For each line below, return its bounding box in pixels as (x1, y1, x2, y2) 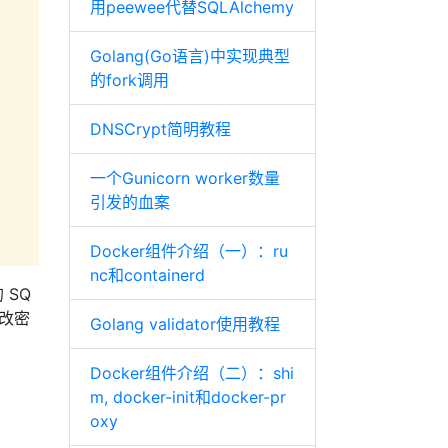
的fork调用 (89, 70, 169, 90)
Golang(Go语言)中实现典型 (89, 46, 290, 66)
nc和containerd (89, 265, 205, 285)
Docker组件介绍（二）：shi (89, 363, 294, 383)
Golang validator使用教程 (89, 314, 280, 334)
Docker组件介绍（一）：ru (89, 241, 288, 261)
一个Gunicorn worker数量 (89, 168, 280, 188)
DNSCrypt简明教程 (89, 119, 231, 139)
